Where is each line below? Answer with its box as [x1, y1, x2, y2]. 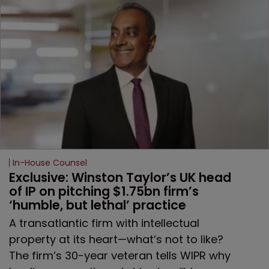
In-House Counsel [13, 156, 87, 169]
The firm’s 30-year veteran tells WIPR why [9, 247, 231, 263]
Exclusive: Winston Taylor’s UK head [9, 168, 234, 186]
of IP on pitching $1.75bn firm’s [9, 182, 202, 200]
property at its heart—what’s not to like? [9, 231, 223, 247]
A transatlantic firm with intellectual [9, 215, 199, 231]
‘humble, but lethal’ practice [9, 196, 189, 214]
